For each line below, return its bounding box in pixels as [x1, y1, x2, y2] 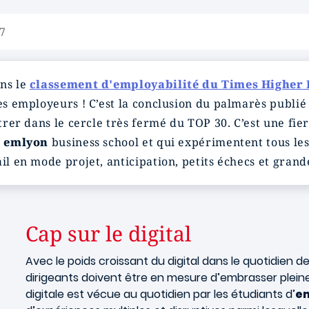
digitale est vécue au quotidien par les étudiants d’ [26, 286, 295, 302]
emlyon [3, 134, 52, 150]
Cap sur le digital [26, 219, 191, 248]
